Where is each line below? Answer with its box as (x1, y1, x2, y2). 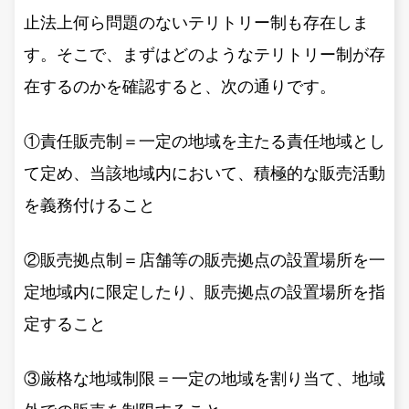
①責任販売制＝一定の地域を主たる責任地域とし (24, 131, 385, 151)
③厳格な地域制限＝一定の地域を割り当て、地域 (24, 369, 385, 388)
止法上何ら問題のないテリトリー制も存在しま (24, 13, 369, 32)
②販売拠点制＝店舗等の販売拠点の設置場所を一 (24, 250, 385, 269)
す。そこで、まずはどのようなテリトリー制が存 (24, 45, 385, 64)
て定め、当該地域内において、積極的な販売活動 (24, 163, 385, 183)
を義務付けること (24, 195, 155, 215)
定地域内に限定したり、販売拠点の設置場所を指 (24, 282, 385, 301)
